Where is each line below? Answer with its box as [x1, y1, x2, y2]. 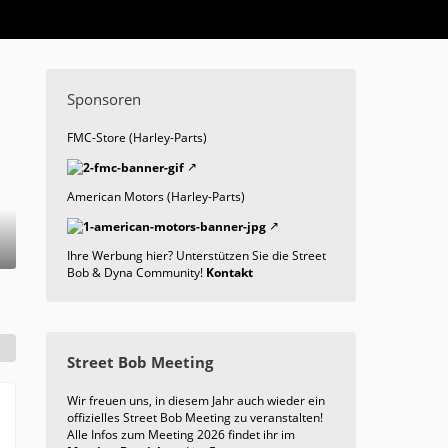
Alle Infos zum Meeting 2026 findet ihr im [67, 426, 295, 444]
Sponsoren [67, 89, 141, 109]
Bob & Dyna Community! [67, 264, 206, 282]
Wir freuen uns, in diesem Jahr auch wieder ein [67, 392, 325, 410]
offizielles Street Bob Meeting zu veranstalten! [67, 409, 323, 427]
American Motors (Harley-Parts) [67, 188, 245, 206]
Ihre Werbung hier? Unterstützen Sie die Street [67, 247, 326, 265]
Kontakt [206, 264, 253, 282]
